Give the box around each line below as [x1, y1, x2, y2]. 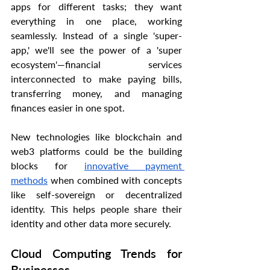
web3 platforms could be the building [11, 145, 182, 157]
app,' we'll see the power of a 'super [11, 44, 182, 56]
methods [11, 174, 48, 186]
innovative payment [84, 160, 182, 172]
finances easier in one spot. [11, 102, 125, 114]
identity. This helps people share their [11, 203, 182, 215]
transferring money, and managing [11, 87, 182, 99]
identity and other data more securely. [11, 218, 171, 230]
